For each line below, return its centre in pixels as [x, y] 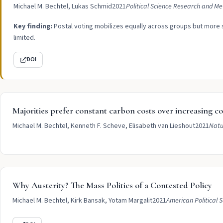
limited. [24, 38]
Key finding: [33, 26]
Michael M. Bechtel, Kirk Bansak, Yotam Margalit [82, 201]
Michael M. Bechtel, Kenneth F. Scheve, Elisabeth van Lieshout [104, 126]
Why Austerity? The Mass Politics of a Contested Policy [112, 185]
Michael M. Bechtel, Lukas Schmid [63, 6]
